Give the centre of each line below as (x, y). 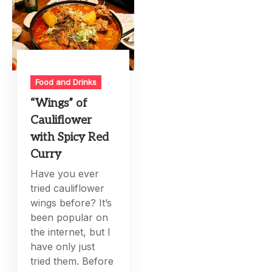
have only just (63, 247)
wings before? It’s (71, 203)
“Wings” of (59, 104)
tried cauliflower (68, 189)
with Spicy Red (70, 138)
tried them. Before (72, 261)
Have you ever (65, 174)
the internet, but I (71, 232)
